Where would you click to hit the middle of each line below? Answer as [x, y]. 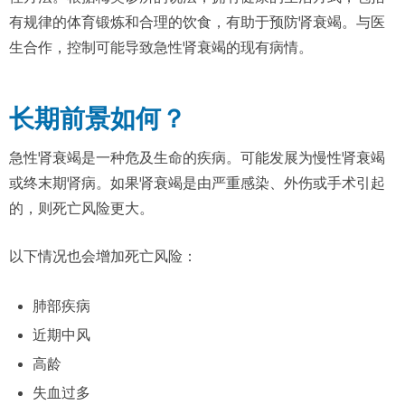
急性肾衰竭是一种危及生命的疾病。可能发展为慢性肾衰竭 [197, 158]
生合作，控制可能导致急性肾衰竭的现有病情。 [161, 48]
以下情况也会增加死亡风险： [103, 257]
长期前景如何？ [98, 119]
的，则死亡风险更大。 [81, 209]
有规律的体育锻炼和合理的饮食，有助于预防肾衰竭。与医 [197, 23]
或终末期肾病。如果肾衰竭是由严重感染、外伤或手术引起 [197, 184]
